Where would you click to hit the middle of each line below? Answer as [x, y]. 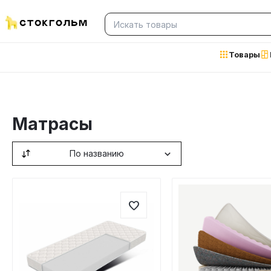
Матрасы [52, 124]
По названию [97, 153]
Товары [245, 54]
